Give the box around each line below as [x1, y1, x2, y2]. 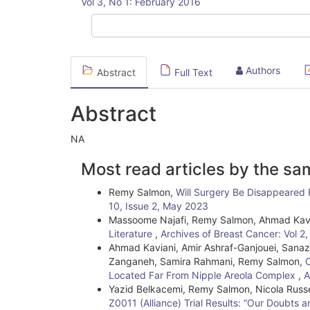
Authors [243, 64, 280, 76]
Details [80, 167, 148, 192]
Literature [109, 228, 155, 239]
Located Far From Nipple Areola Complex [109, 269, 298, 281]
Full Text [172, 66, 212, 78]
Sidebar [80, 2, 157, 27]
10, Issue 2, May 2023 [109, 200, 208, 212]
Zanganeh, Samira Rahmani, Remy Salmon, [109, 255, 305, 267]
